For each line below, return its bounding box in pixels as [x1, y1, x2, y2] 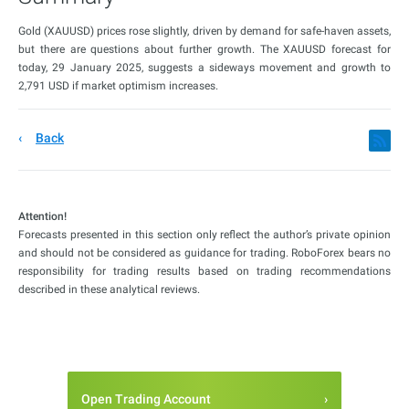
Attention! [18, 210, 67, 224]
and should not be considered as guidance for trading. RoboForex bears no [18, 246, 391, 260]
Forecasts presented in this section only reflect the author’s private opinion [18, 228, 391, 242]
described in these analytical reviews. [18, 283, 200, 297]
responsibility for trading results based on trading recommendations [18, 265, 391, 278]
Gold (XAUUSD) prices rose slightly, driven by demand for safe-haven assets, [18, 25, 391, 38]
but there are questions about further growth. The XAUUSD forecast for [18, 43, 391, 57]
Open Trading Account [81, 392, 211, 407]
